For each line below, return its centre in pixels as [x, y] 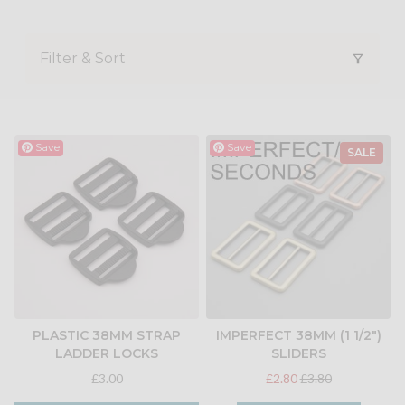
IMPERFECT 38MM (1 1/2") [298, 336]
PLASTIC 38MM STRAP [107, 336]
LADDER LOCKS [107, 354]
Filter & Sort [83, 59]
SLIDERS [298, 354]
